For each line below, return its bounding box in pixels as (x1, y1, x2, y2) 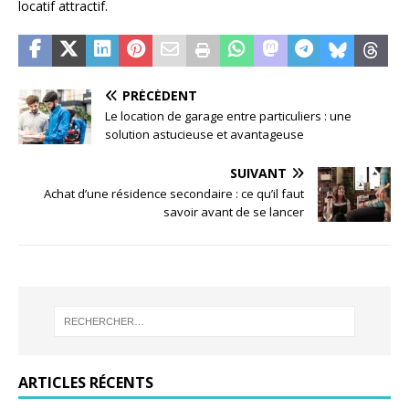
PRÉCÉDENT (122, 87, 197, 105)
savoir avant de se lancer (163, 204, 304, 221)
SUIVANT (230, 164, 287, 183)
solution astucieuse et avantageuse (105, 126, 304, 143)
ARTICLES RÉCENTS (18, 372, 153, 393)
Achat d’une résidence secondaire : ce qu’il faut (44, 185, 304, 203)
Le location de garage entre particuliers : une (105, 108, 351, 125)
